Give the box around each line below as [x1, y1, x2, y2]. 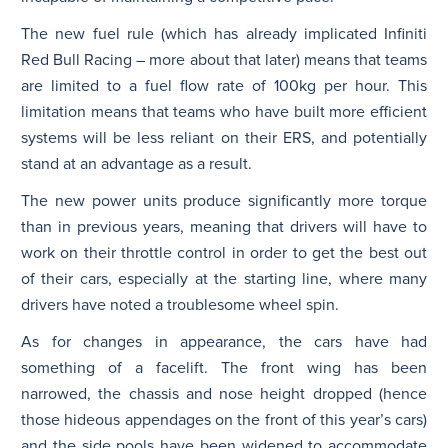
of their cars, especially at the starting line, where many [21, 268, 427, 289]
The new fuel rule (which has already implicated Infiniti [21, 23, 427, 44]
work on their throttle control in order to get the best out [21, 242, 427, 263]
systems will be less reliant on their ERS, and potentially [21, 127, 427, 148]
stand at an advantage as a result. [21, 153, 252, 174]
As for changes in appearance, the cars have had [21, 331, 427, 352]
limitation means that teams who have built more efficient [21, 101, 427, 122]
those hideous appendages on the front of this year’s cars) [21, 409, 427, 430]
